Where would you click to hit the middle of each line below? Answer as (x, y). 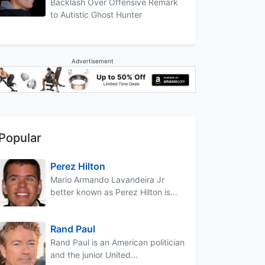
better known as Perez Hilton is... (114, 192)
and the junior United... (94, 254)
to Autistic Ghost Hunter (96, 14)
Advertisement (92, 61)
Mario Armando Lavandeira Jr (107, 179)
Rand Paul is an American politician (117, 242)
